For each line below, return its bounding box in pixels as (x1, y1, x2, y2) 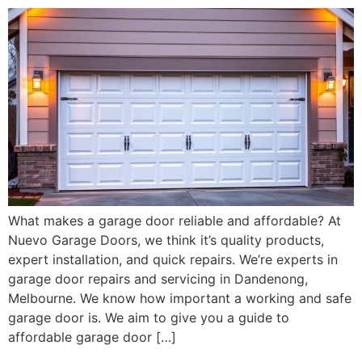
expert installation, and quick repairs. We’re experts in (8, 251, 338, 268)
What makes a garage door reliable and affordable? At (8, 213, 341, 229)
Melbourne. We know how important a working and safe (8, 290, 351, 307)
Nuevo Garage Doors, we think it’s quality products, (8, 232, 324, 249)
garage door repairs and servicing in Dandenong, (8, 271, 308, 288)
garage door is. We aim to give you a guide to (8, 309, 289, 326)
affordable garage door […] (8, 329, 176, 346)
